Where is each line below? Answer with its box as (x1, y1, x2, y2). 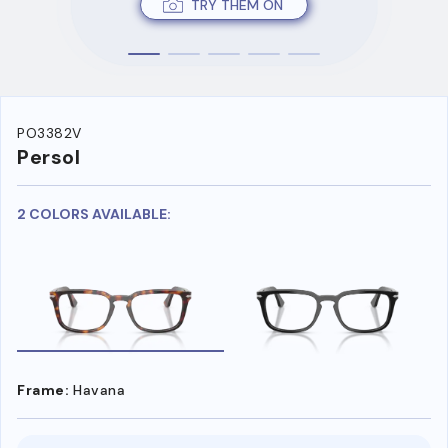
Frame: (17, 380, 69, 399)
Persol (17, 144, 80, 171)
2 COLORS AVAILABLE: (17, 205, 171, 224)
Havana (73, 380, 125, 399)
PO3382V (17, 124, 82, 143)
